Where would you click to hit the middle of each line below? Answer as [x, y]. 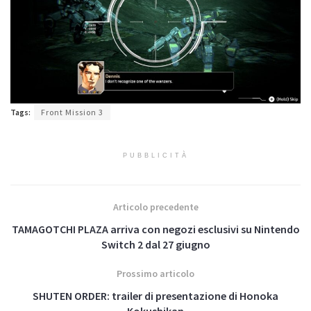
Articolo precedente [155, 207]
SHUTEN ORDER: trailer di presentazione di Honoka [155, 295]
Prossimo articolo [155, 273]
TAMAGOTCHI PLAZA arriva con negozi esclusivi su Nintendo [155, 229]
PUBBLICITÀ [155, 155]
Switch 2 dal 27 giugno [155, 244]
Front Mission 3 [72, 112]
